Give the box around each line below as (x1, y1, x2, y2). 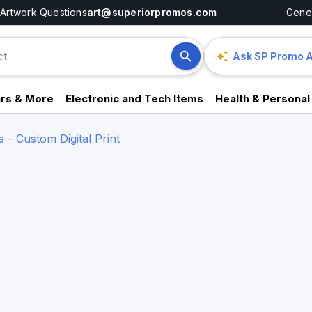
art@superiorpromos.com (86, 6, 217, 18)
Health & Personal (214, 92, 310, 105)
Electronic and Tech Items (65, 92, 204, 105)
